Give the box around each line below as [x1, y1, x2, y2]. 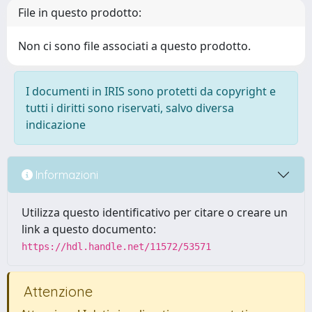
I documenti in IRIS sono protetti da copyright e [26, 84, 276, 99]
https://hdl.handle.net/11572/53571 [22, 241, 211, 252]
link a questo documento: [22, 221, 156, 237]
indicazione [26, 117, 86, 132]
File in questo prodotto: [18, 5, 141, 20]
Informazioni [33, 167, 98, 182]
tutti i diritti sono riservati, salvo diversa [26, 100, 234, 116]
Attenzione [20, 283, 93, 300]
